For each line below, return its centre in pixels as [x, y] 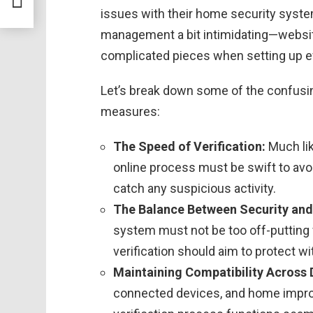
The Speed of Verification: [189, 146]
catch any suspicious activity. [195, 188]
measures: [130, 111]
